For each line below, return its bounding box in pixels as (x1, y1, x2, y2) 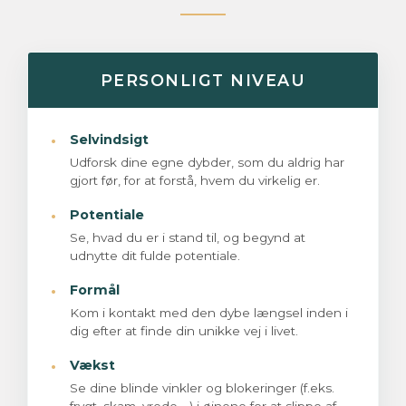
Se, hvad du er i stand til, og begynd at (70, 230, 305, 246)
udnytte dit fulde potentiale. (70, 248, 240, 264)
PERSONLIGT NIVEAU (100, 71, 306, 91)
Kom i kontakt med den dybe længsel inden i (70, 305, 348, 321)
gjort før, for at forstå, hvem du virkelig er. (70, 173, 320, 188)
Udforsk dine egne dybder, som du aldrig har (70, 155, 344, 170)
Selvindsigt (70, 131, 149, 149)
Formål (70, 282, 120, 299)
